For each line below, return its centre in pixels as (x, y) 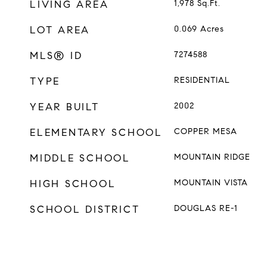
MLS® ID (56, 56)
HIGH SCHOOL (73, 184)
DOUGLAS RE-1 (206, 208)
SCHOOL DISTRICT (85, 209)
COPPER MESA (205, 131)
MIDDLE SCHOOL (80, 158)
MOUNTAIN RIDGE (212, 157)
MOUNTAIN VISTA (211, 183)
